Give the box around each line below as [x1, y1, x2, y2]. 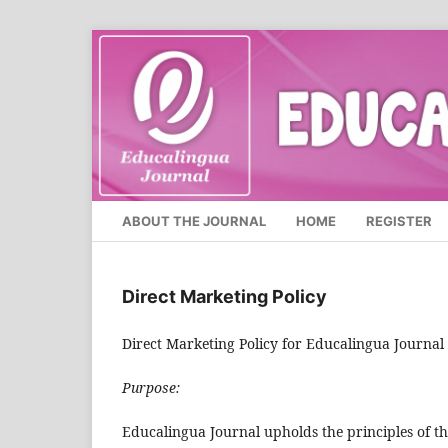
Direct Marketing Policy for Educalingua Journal [122, 334, 444, 354]
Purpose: [122, 378, 180, 398]
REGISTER [366, 213, 432, 230]
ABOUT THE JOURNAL [122, 213, 266, 230]
